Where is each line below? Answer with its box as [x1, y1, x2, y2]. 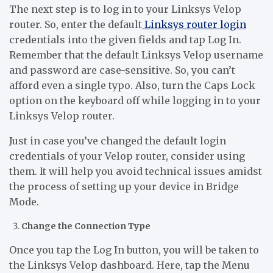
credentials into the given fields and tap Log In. [9, 34, 241, 46]
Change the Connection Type [21, 221, 151, 232]
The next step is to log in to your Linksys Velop [9, 3, 241, 16]
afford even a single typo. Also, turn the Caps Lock [9, 79, 255, 92]
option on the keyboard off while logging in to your [9, 94, 261, 107]
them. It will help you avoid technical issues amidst [9, 165, 262, 178]
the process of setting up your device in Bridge [9, 180, 239, 193]
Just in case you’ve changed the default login [9, 135, 226, 147]
